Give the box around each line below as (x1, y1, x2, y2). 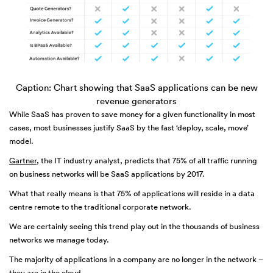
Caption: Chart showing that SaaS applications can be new (15, 81, 258, 93)
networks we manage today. (9, 234, 109, 245)
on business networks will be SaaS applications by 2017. (9, 168, 205, 179)
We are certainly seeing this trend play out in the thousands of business (9, 221, 260, 232)
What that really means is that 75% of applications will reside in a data (9, 188, 255, 199)
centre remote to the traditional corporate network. (9, 201, 191, 212)
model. (9, 135, 34, 146)
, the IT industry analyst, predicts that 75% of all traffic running (37, 155, 257, 166)
